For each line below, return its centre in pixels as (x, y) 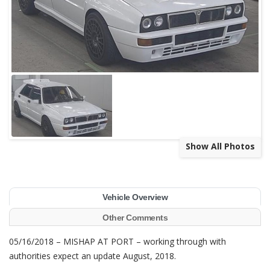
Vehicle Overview (135, 197)
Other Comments (135, 218)
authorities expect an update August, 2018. (93, 256)
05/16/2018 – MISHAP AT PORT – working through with (118, 242)
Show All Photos (220, 146)
